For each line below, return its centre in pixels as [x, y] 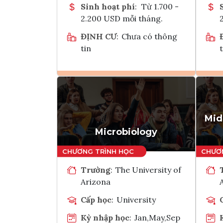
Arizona [96, 181]
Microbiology [126, 132]
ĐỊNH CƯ [99, 36]
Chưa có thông [150, 36]
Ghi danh [139, 92]
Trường [96, 169]
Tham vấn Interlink [152, 116]
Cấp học [96, 199]
